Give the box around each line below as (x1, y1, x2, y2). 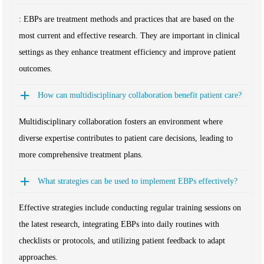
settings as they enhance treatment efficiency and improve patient (19, 48, 236, 57)
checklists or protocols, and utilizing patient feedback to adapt (19, 236, 226, 245)
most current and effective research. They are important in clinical (19, 31, 240, 40)
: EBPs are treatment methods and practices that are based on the (19, 15, 235, 24)
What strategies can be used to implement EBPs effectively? (38, 177, 238, 186)
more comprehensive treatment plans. (19, 150, 144, 159)
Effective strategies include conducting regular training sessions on (19, 203, 242, 212)
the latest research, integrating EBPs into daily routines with (19, 220, 220, 229)
